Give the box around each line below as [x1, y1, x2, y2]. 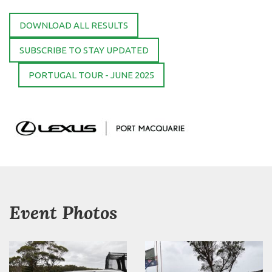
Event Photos [9, 201, 117, 225]
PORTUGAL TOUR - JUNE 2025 [29, 70, 154, 81]
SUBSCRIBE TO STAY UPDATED [19, 45, 149, 56]
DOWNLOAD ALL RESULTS [19, 20, 128, 31]
